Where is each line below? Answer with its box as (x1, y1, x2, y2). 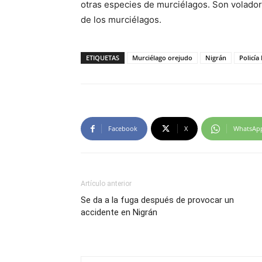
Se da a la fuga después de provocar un (81, 195, 234, 205)
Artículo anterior (81, 180, 132, 188)
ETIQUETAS (86, 53, 119, 62)
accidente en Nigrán (81, 207, 157, 218)
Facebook (108, 124, 137, 133)
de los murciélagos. (81, 14, 161, 25)
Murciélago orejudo (132, 53, 192, 62)
